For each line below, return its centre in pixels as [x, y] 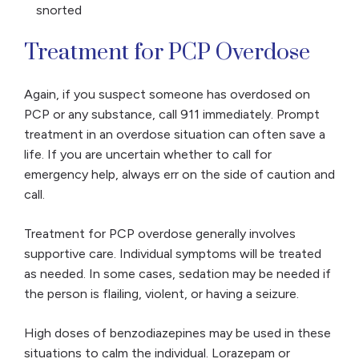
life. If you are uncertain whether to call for [148, 155]
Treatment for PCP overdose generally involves [160, 234]
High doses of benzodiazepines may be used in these [177, 333]
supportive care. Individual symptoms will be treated [173, 254]
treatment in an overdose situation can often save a [175, 135]
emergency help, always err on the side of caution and [179, 175]
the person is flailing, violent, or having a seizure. [163, 294]
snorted [59, 10]
